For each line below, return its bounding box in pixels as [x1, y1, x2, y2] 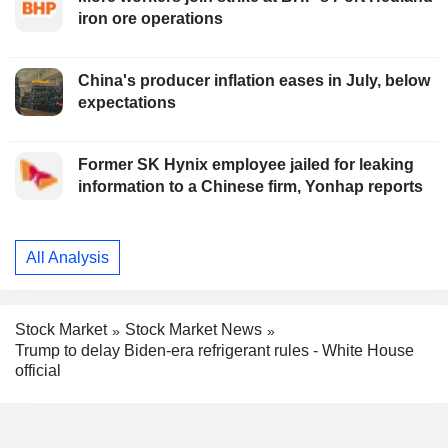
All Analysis [26, 248, 109, 266]
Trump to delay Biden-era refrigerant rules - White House [15, 342, 414, 360]
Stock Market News [125, 321, 262, 339]
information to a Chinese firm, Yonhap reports [78, 178, 427, 196]
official [15, 362, 61, 380]
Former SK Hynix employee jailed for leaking [78, 156, 414, 174]
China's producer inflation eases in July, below [78, 72, 430, 90]
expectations [78, 94, 176, 112]
